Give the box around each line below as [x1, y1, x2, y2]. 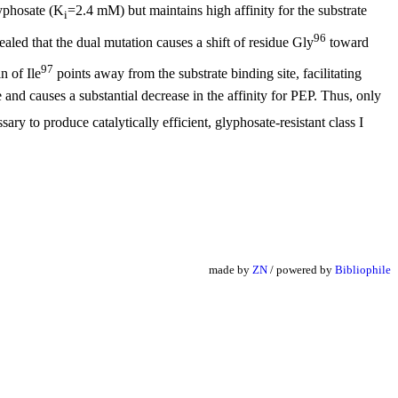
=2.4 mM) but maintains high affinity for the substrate [68, 3, 367, 19]
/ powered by [267, 263, 335, 277]
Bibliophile [335, 263, 391, 277]
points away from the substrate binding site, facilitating [53, 66, 362, 82]
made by [209, 263, 252, 277]
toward [326, 34, 369, 50]
